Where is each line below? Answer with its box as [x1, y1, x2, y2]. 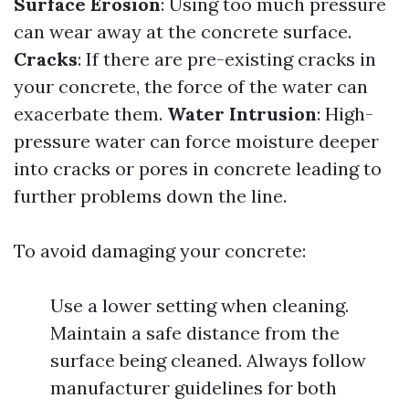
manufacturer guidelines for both [50, 376, 337, 399]
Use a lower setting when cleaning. [50, 294, 349, 317]
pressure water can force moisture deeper [14, 130, 379, 152]
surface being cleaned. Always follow [50, 349, 366, 372]
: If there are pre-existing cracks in [78, 47, 376, 70]
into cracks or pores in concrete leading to [14, 157, 382, 180]
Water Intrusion [167, 102, 317, 125]
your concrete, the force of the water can [14, 75, 368, 98]
